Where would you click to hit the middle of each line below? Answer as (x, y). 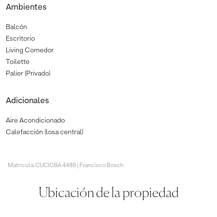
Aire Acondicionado (35, 120)
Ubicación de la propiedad (108, 193)
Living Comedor (30, 50)
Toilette (18, 62)
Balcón (16, 27)
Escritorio (20, 39)
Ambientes (26, 7)
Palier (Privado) (28, 73)
